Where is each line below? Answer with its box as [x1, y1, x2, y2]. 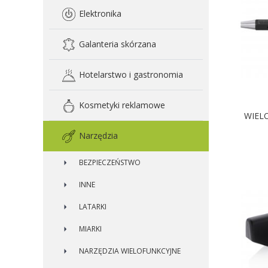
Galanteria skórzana [79, 38, 156, 50]
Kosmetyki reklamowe [79, 99, 165, 111]
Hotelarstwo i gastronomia [79, 69, 183, 80]
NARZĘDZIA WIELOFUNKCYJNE [79, 246, 181, 256]
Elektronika [79, 8, 121, 19]
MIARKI [79, 224, 102, 234]
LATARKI [79, 202, 106, 212]
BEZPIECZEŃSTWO [79, 157, 141, 167]
